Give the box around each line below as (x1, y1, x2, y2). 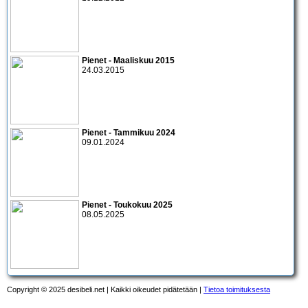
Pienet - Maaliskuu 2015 (82, 55, 175, 65)
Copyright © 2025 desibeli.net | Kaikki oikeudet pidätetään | (7, 285, 203, 294)
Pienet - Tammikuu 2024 (82, 127, 175, 137)
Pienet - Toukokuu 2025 (82, 199, 173, 210)
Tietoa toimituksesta (203, 285, 270, 294)
